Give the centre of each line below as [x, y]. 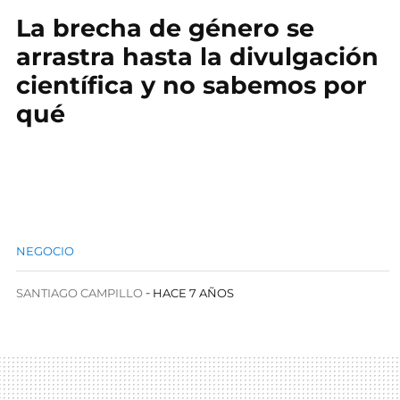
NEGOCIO [45, 251]
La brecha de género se [165, 28]
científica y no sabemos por [192, 85]
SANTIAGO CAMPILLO [79, 293]
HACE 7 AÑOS [194, 293]
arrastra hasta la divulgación [197, 57]
